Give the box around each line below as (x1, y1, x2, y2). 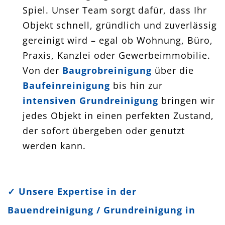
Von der (23, 64, 62, 76)
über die (152, 64, 194, 76)
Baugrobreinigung (62, 64, 152, 76)
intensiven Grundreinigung (23, 94, 158, 106)
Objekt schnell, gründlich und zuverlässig (23, 19, 217, 31)
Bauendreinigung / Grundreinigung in (8, 203, 195, 216)
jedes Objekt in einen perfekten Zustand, (23, 109, 214, 122)
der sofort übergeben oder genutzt (23, 124, 185, 137)
